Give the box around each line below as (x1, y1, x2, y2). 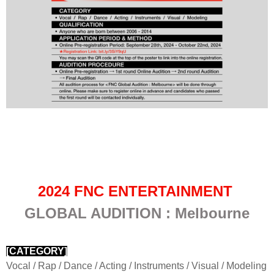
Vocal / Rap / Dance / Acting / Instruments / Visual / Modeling (6, 261, 267, 271)
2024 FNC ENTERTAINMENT (37, 183, 237, 199)
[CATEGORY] (6, 246, 67, 256)
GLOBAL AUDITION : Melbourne (24, 205, 250, 221)
